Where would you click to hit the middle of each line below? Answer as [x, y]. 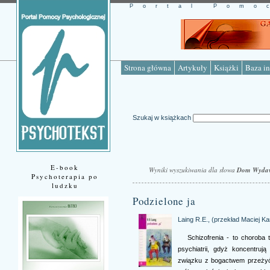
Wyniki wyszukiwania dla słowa [193, 170]
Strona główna [148, 67]
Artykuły [193, 67]
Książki [226, 67]
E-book [65, 167]
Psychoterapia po [65, 176]
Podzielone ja [164, 201]
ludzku [65, 185]
